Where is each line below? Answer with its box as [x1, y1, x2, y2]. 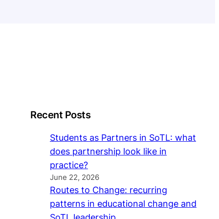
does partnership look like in [50, 146, 167, 157]
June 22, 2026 [50, 173, 99, 182]
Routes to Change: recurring [50, 185, 167, 196]
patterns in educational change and [50, 198, 197, 209]
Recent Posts [30, 109, 90, 121]
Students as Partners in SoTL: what [50, 132, 196, 143]
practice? [50, 160, 88, 171]
